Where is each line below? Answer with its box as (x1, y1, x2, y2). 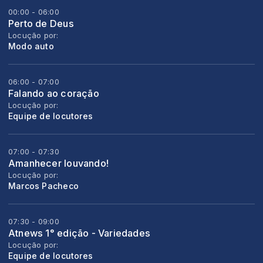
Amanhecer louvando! (8, 157, 109, 170)
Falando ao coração (8, 87, 99, 100)
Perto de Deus (8, 18, 74, 30)
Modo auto (8, 41, 54, 52)
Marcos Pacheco (8, 181, 79, 191)
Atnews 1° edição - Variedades (8, 227, 151, 240)
